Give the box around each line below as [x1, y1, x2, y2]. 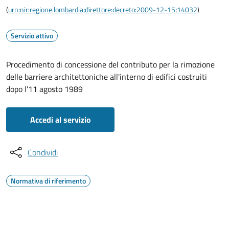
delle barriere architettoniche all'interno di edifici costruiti [6, 71, 207, 83]
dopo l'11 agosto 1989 [6, 83, 83, 95]
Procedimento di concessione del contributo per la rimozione [6, 58, 215, 71]
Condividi [28, 146, 58, 158]
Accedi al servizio [30, 113, 91, 126]
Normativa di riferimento [11, 175, 86, 186]
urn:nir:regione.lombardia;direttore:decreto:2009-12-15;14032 [8, 4, 197, 15]
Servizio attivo [11, 30, 53, 41]
